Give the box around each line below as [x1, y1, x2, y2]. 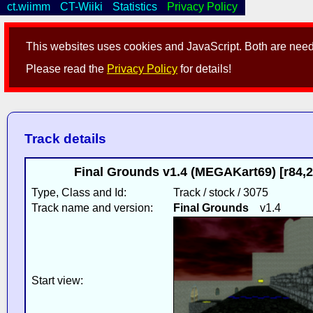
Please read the [26, 63, 108, 75]
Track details [24, 131, 106, 147]
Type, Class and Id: [31, 186, 126, 198]
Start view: [31, 274, 83, 286]
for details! [177, 63, 232, 75]
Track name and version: [31, 201, 153, 214]
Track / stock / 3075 [173, 186, 268, 198]
